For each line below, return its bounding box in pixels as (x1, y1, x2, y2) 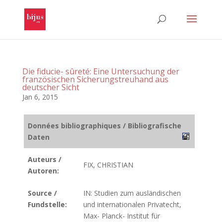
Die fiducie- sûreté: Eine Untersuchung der (22, 66, 179, 77)
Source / (28, 188, 57, 198)
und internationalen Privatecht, (83, 200, 181, 209)
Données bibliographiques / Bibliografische (28, 121, 181, 130)
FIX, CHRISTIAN (83, 160, 133, 169)
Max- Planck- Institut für (83, 211, 160, 221)
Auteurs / (28, 155, 61, 164)
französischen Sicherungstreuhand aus (22, 74, 168, 85)
